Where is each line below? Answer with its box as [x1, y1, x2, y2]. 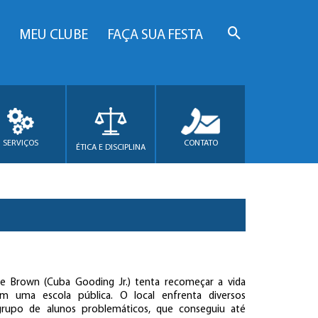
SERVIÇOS [3, 138, 39, 148]
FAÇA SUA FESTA [108, 28, 203, 43]
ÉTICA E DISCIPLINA [76, 143, 146, 152]
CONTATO [183, 138, 218, 148]
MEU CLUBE [19, 28, 88, 43]
